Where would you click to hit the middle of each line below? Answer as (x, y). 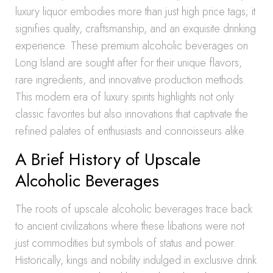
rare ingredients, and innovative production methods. (131, 80)
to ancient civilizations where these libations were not (130, 226)
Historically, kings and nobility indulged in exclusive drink (136, 260)
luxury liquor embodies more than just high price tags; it (135, 12)
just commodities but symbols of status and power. (126, 243)
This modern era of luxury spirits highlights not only (125, 97)
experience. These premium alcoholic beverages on (132, 46)
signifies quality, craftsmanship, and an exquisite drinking (136, 29)
